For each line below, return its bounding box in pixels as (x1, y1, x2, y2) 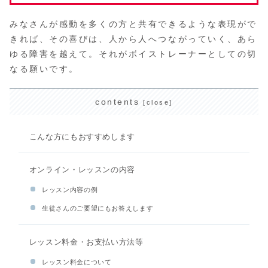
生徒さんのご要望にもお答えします (42, 205, 154, 212)
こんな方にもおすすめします (29, 132, 136, 141)
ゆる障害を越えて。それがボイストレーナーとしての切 (10, 48, 257, 59)
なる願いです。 (10, 63, 79, 74)
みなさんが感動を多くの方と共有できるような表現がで (10, 19, 257, 29)
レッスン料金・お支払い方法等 (29, 238, 144, 246)
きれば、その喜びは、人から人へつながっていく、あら (10, 33, 257, 44)
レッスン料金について (42, 258, 112, 266)
